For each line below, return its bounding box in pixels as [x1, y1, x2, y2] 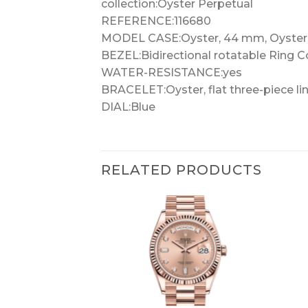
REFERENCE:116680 [101, 14, 211, 27]
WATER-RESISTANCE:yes [101, 65, 242, 79]
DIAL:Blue [101, 100, 155, 113]
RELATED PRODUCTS [101, 161, 262, 178]
